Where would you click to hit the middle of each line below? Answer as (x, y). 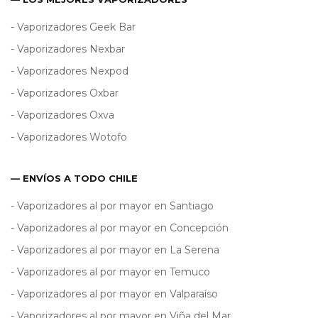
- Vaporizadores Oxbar (65, 93)
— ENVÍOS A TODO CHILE (74, 178)
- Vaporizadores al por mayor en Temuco (110, 272)
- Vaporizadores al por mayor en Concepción (120, 227)
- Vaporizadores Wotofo (69, 137)
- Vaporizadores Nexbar (68, 49)
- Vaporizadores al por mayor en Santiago (112, 205)
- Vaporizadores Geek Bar (73, 27)
